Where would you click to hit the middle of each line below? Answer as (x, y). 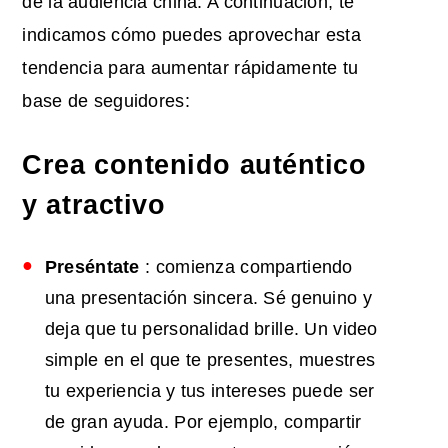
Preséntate (92, 266)
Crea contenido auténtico (194, 164)
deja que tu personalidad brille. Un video (211, 328)
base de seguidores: (106, 100)
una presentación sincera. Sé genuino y (208, 297)
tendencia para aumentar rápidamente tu (190, 67)
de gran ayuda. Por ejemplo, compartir (203, 421)
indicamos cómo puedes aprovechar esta (192, 34)
